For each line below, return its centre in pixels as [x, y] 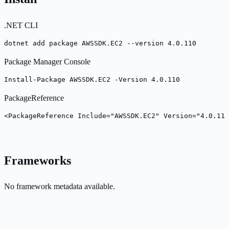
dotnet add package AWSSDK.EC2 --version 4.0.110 [100, 43]
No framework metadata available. [60, 187]
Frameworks [38, 160]
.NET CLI [21, 25]
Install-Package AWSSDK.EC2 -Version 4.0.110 [92, 79]
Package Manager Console [47, 61]
